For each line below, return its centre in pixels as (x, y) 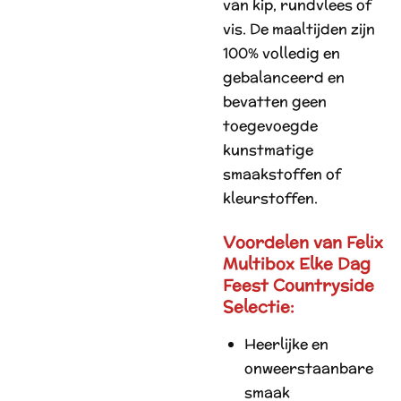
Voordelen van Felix (303, 242)
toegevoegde (270, 126)
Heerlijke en (286, 344)
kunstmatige (268, 150)
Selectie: (259, 307)
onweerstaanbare (309, 368)
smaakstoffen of (282, 174)
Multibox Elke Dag (297, 264)
